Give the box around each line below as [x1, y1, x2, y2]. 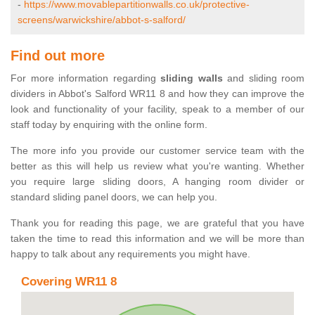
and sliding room [222, 72, 304, 84]
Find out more [11, 48, 105, 64]
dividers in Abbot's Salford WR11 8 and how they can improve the [11, 88, 304, 100]
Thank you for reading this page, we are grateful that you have [11, 217, 304, 229]
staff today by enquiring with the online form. [11, 119, 207, 131]
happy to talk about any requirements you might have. [11, 248, 250, 260]
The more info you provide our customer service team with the [11, 145, 304, 157]
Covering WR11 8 [21, 275, 117, 289]
